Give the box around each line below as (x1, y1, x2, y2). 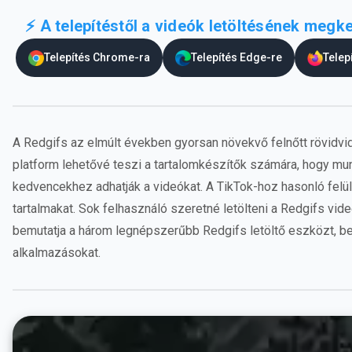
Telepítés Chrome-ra (44, 51, 150, 64)
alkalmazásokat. (13, 245, 101, 260)
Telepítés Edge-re (191, 51, 282, 64)
